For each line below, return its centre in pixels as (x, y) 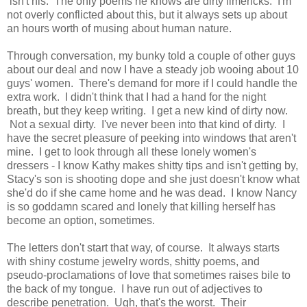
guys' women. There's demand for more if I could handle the (152, 84)
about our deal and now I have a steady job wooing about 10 (153, 70)
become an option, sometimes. (81, 221)
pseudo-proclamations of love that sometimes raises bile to (149, 275)
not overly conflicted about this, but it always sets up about (147, 15)
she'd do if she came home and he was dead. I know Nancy (152, 193)
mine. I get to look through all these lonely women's (132, 152)
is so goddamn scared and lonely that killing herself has (141, 207)
